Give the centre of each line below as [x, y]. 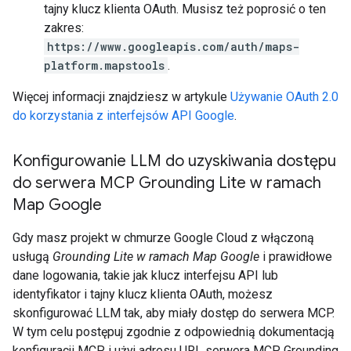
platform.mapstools [104, 65]
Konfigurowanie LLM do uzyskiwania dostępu [174, 161]
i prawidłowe [296, 257]
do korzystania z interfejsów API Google [123, 116]
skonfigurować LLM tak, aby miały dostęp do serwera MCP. [174, 313]
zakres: [64, 28]
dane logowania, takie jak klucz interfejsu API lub [145, 275]
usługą [33, 257]
